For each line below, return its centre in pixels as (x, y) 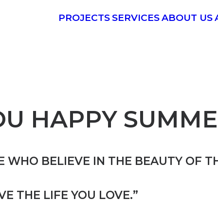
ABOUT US (187, 18)
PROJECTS (84, 18)
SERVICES (136, 18)
